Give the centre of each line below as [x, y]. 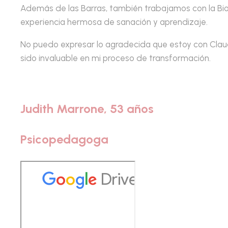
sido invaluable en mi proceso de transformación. [116, 58]
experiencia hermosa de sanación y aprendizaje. [114, 22]
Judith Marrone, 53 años [87, 109]
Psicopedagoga [64, 139]
